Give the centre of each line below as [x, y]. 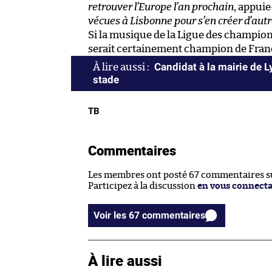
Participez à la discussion [143, 186]
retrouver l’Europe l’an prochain [161, 7]
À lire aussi [125, 260]
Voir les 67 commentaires [174, 216]
